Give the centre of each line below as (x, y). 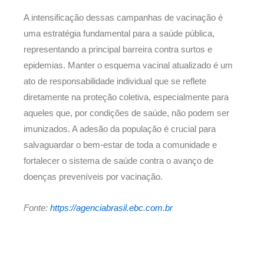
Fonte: (37, 208)
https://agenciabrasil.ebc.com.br (111, 208)
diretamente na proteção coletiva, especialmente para (126, 98)
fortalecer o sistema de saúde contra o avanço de (118, 161)
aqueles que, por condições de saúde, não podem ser (126, 113)
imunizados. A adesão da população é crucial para (120, 129)
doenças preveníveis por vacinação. (93, 177)
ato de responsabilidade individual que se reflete (115, 82)
